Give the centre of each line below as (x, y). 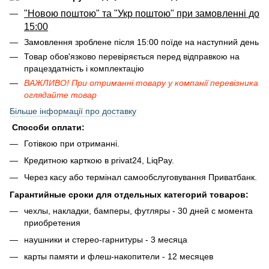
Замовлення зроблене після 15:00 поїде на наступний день (141, 42)
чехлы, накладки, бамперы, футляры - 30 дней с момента (138, 210)
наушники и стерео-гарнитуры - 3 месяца (106, 240)
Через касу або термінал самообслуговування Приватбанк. (141, 177)
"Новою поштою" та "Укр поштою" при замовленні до (142, 13)
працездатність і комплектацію (84, 68)
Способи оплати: (47, 127)
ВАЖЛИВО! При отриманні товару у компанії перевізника (141, 83)
